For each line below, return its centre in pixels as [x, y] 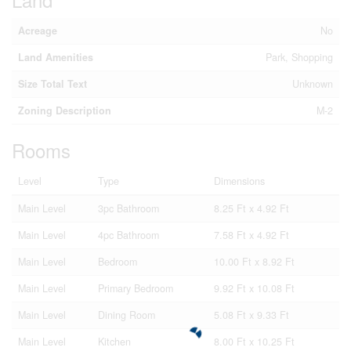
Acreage [38, 30]
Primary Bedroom [136, 288]
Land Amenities [56, 57]
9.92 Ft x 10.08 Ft [254, 288]
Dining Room [127, 315]
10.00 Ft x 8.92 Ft [254, 261]
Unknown [313, 83]
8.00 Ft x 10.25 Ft [254, 341]
